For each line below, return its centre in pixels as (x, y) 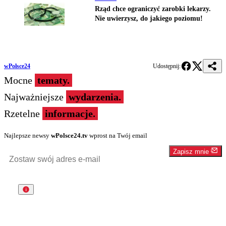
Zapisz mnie (192, 152)
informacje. (70, 114)
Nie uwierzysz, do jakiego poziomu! (149, 19)
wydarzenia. (95, 97)
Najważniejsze (35, 97)
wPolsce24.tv (69, 136)
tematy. (53, 80)
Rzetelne (23, 114)
